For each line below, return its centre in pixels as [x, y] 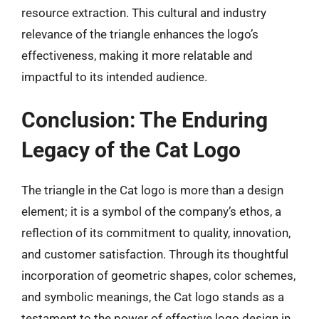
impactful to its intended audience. [114, 77]
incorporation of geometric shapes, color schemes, [158, 276]
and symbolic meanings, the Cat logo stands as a [153, 297]
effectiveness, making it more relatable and [137, 55]
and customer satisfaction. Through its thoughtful [155, 254]
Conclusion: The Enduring [145, 120]
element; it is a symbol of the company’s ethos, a [151, 211]
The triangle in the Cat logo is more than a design [152, 190]
